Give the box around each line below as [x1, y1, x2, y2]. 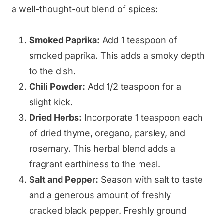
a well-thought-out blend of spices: [12, 4, 158, 15]
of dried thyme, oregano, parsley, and [29, 128, 185, 139]
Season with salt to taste [98, 174, 203, 185]
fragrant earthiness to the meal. [29, 159, 160, 170]
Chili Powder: [29, 81, 85, 92]
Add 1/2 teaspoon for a [85, 81, 181, 92]
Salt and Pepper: [29, 174, 98, 185]
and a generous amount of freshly [29, 190, 171, 201]
